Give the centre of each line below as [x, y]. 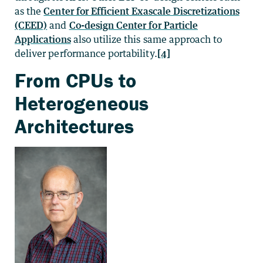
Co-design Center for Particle [134, 25]
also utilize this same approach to [146, 39]
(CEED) [31, 25]
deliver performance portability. [86, 53]
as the [29, 11]
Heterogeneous [82, 103]
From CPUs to [76, 80]
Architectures [75, 126]
